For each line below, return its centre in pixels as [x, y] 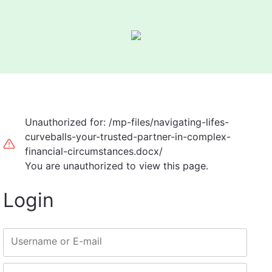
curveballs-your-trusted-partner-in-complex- [127, 137]
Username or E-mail [56, 241]
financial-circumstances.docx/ [93, 151]
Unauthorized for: [66, 122]
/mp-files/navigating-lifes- [168, 122]
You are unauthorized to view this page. [116, 166]
